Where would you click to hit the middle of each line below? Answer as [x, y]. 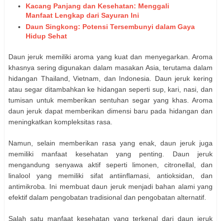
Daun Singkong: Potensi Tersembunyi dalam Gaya [110, 26]
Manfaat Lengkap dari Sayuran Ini [82, 16]
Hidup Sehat [46, 36]
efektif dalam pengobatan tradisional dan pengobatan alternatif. [107, 197]
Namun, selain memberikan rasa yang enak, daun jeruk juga [110, 143]
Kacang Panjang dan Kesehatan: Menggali [97, 6]
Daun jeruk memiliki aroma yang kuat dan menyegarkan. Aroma [110, 56]
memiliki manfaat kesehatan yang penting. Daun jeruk [110, 154]
